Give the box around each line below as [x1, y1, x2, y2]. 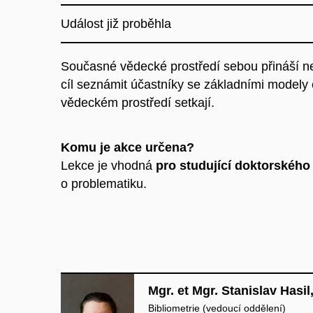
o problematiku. [61, 176, 147, 191]
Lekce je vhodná [61, 158, 156, 173]
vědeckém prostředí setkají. [61, 96, 214, 110]
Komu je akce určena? [61, 140, 194, 154]
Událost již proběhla [61, 17, 171, 31]
